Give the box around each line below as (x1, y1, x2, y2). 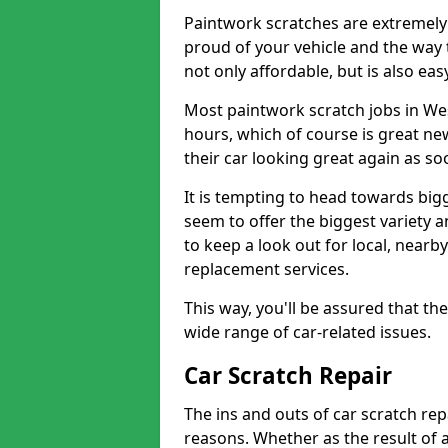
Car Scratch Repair (184, 360, 392, 391)
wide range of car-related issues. (184, 321, 431, 343)
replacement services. (184, 258, 349, 280)
